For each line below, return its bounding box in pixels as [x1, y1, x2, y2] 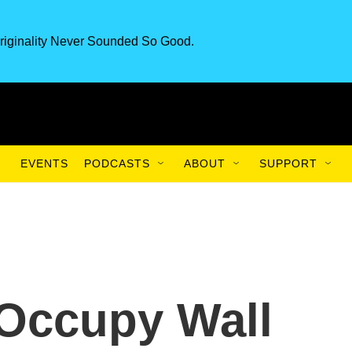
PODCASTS [84, 157, 150, 170]
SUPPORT [259, 157, 317, 170]
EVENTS [20, 157, 68, 170]
